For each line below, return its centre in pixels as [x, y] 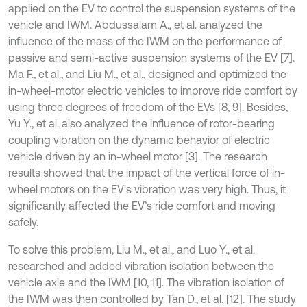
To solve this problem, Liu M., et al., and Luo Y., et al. [132, 249]
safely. [23, 222]
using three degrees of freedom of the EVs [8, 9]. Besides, [148, 107]
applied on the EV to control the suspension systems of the [152, 8]
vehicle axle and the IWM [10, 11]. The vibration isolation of [146, 282]
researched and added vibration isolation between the [141, 266]
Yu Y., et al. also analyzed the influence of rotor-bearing [142, 123]
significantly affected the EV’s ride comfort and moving [142, 205]
